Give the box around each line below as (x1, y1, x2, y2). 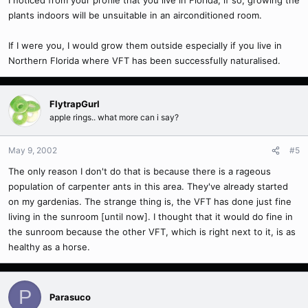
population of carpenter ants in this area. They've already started (8, 181, 288, 192)
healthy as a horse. (8, 241, 90, 252)
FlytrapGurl (49, 98, 100, 109)
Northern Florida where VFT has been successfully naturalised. (8, 55, 280, 66)
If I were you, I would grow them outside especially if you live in (8, 40, 282, 51)
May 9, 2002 (8, 145, 57, 155)
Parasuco (49, 291, 91, 302)
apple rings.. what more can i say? (49, 112, 179, 122)
